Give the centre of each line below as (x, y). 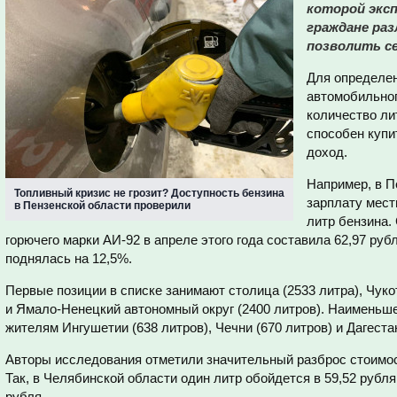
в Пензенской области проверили (102, 206)
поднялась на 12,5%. (69, 258)
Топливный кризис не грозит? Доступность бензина (149, 193)
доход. (327, 152)
